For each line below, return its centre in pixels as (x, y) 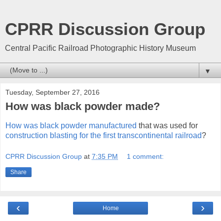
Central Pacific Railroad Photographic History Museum (100, 48)
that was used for (167, 125)
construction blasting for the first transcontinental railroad (104, 135)
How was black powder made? (83, 106)
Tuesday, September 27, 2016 (53, 92)
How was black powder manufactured (71, 125)
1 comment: (146, 157)
